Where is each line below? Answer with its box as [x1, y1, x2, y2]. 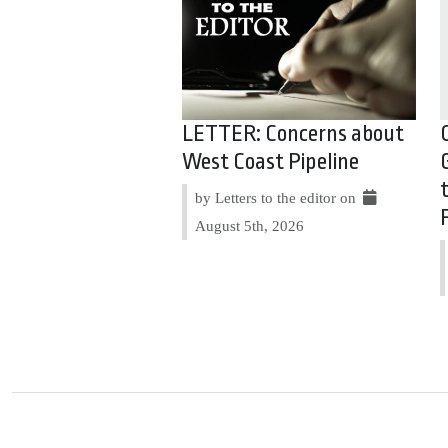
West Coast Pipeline [182, 149, 360, 176]
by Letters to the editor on [195, 189, 361, 207]
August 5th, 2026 [195, 217, 305, 235]
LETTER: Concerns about [182, 121, 405, 148]
